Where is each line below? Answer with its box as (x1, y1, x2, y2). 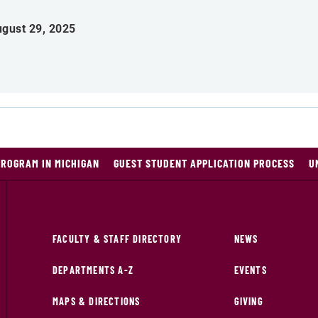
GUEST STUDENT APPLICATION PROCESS (114, 156, 295, 170)
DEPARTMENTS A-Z (53, 264, 133, 276)
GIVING (234, 295, 263, 307)
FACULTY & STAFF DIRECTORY (53, 233, 182, 245)
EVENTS (234, 264, 267, 276)
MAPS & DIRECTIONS (53, 295, 141, 307)
